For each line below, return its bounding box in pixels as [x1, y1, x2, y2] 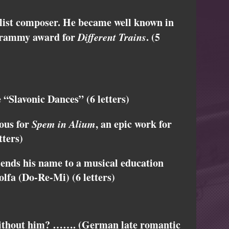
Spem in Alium [32, 117, 96, 131]
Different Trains [78, 30, 146, 44]
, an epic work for [96, 117, 172, 132]
